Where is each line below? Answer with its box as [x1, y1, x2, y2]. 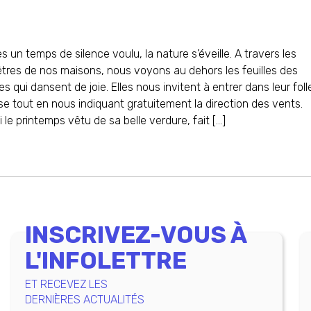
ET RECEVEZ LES [24, 278, 108, 291]
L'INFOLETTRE [24, 246, 187, 275]
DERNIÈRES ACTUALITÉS [24, 293, 144, 306]
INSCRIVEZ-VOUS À [24, 221, 246, 249]
